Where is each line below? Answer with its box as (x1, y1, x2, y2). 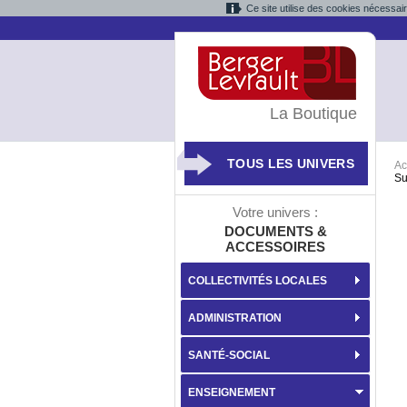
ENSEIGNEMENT (188, 386, 275, 399)
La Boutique (270, 104, 357, 123)
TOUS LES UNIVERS (227, 156, 354, 171)
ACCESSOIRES (225, 239, 325, 254)
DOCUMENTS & (223, 223, 327, 239)
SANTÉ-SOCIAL (188, 349, 270, 362)
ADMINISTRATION (188, 312, 282, 324)
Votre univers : (233, 204, 318, 220)
